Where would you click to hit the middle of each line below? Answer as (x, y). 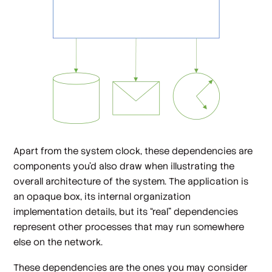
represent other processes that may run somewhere (129, 227)
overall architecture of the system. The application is (131, 182)
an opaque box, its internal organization (102, 197)
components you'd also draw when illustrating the (124, 166)
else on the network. (58, 242)
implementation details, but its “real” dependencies (126, 212)
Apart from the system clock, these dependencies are (133, 151)
